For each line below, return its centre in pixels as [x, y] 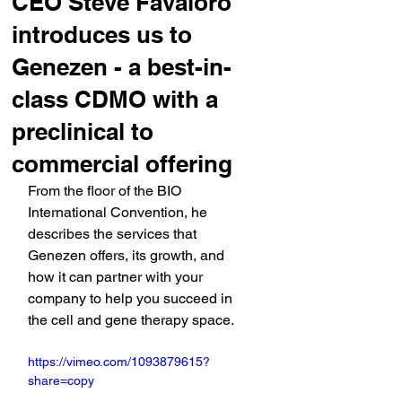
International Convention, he [119, 212]
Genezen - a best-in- [122, 67]
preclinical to [83, 131]
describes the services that [114, 234]
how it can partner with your [117, 277]
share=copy [61, 380]
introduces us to [102, 35]
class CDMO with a [115, 99]
